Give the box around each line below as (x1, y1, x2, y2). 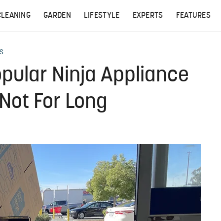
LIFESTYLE (83, 12, 120, 20)
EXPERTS (132, 12, 163, 20)
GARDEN (43, 12, 71, 20)
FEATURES (176, 12, 211, 20)
